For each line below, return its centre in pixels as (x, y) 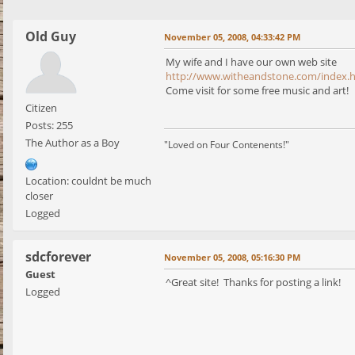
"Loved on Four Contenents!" (227, 145)
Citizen (41, 108)
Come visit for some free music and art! (257, 91)
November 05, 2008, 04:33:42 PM (232, 37)
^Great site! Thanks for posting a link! (253, 282)
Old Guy (51, 37)
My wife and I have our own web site (251, 62)
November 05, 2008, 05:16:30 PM (232, 258)
